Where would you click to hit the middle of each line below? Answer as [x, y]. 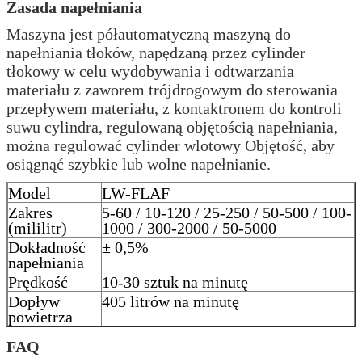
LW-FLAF [136, 193]
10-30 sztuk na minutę [175, 282]
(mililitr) [38, 227]
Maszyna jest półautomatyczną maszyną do [149, 34]
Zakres [30, 212]
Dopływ [34, 301]
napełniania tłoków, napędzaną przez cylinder [156, 52]
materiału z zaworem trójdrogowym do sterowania [172, 89]
